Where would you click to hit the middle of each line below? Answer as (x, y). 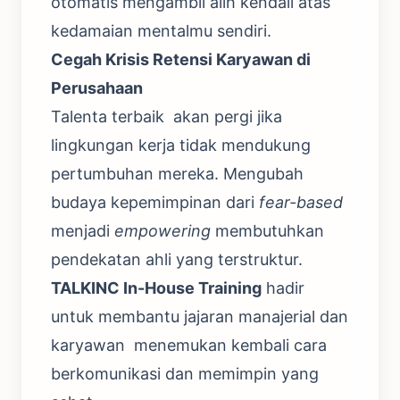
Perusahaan (99, 88)
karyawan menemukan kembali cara (189, 345)
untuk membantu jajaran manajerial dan (200, 317)
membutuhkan (267, 231)
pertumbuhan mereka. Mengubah (177, 174)
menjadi (83, 231)
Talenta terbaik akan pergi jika (167, 117)
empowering (162, 231)
